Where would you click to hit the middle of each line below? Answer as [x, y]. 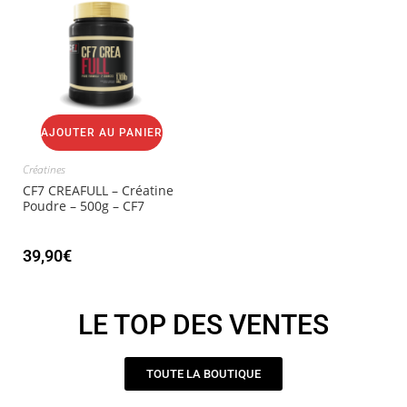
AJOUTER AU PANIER [102, 133]
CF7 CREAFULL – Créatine [98, 191]
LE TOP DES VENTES [203, 324]
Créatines [44, 170]
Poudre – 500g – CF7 [84, 206]
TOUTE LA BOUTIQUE [203, 373]
